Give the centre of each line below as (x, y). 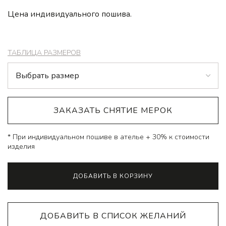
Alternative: (26, 167)
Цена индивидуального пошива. (70, 14)
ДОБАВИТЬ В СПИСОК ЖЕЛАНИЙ (113, 216)
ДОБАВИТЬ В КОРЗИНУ (113, 176)
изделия (21, 146)
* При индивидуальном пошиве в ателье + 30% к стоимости (108, 137)
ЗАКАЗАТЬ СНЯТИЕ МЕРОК (113, 110)
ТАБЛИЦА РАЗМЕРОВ (44, 52)
